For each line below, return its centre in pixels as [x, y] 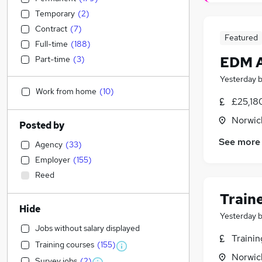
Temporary [55, 13]
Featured [241, 38]
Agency [49, 144]
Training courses [65, 244]
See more [239, 142]
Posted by [42, 125]
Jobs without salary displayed [87, 228]
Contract [51, 29]
